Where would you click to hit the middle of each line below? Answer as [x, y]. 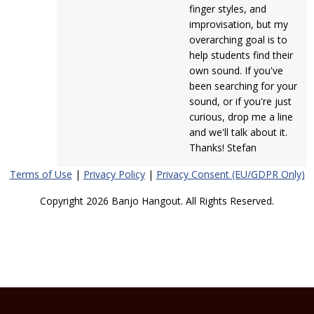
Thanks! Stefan [223, 148]
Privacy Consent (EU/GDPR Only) [230, 174]
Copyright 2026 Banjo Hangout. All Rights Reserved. [157, 201]
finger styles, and [227, 9]
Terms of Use [41, 174]
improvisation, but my [238, 24]
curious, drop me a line [241, 117]
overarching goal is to [238, 40]
